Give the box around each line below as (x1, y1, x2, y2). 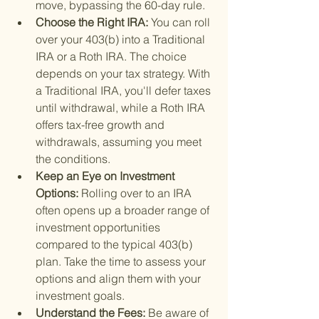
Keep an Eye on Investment (36, 169, 177, 184)
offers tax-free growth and (36, 117, 167, 132)
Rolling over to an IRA (81, 186, 194, 201)
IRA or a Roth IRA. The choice (36, 49, 189, 64)
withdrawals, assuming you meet (36, 135, 204, 150)
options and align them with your (36, 271, 204, 286)
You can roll (151, 15, 213, 30)
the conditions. (36, 152, 110, 167)
